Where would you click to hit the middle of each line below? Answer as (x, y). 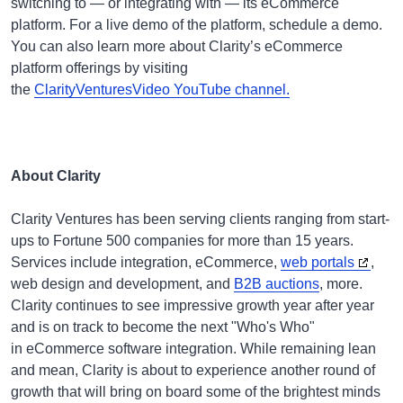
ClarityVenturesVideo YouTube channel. (162, 90)
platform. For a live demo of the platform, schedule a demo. (197, 25)
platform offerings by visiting (99, 68)
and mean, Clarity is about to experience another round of (193, 370)
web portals (318, 262)
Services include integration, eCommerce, (146, 262)
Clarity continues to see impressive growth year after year (193, 305)
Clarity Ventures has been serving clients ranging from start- (200, 219)
